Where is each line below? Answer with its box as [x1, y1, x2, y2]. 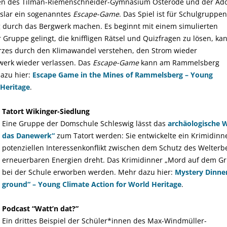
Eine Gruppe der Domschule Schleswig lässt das [2, 119, 168, 128]
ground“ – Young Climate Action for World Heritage [2, 179, 181, 189]
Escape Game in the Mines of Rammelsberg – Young [32, 70, 213, 80]
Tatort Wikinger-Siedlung [2, 106, 90, 116]
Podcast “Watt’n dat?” [2, 204, 79, 213]
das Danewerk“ [2, 131, 55, 140]
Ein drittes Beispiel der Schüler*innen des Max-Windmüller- [2, 216, 207, 225]
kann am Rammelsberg [139, 58, 219, 67]
